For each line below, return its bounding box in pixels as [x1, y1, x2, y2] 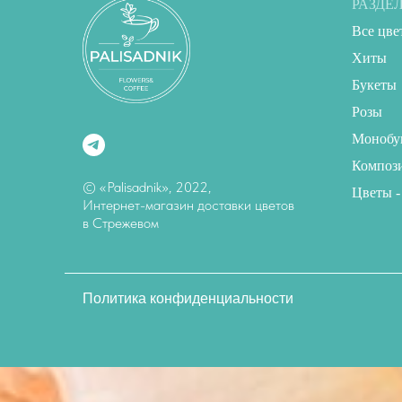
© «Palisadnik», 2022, [83, 179, 211, 197]
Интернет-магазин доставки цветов [83, 197, 294, 214]
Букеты [352, 77, 397, 93]
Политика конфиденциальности [83, 291, 293, 307]
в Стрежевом [83, 214, 159, 232]
